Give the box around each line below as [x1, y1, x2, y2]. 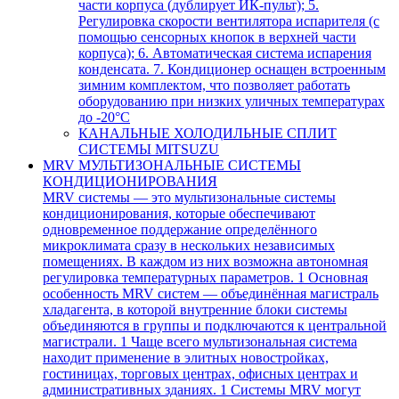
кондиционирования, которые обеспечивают [43, 206, 315, 221]
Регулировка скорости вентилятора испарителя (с [78, 13, 379, 28]
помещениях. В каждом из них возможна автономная [43, 254, 368, 269]
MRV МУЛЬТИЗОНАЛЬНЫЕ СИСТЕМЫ [43, 158, 301, 173]
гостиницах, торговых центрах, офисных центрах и [43, 366, 358, 381]
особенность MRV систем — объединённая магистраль [43, 286, 379, 301]
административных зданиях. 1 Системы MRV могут [43, 382, 361, 397]
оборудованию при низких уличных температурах [78, 94, 385, 109]
